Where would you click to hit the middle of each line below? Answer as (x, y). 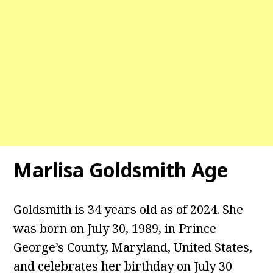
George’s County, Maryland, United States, (133, 247)
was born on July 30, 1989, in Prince (115, 229)
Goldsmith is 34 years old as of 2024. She (129, 210)
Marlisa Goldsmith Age (121, 170)
